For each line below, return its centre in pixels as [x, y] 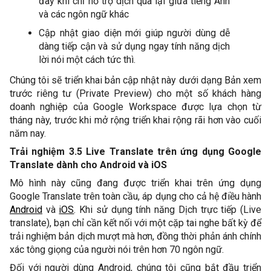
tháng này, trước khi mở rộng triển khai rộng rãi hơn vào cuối [135, 120]
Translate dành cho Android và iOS [90, 165]
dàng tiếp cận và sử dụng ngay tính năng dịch [134, 46]
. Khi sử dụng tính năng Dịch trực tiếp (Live [168, 210]
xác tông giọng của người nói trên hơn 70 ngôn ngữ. [118, 250]
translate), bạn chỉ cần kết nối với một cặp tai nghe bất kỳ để [135, 223]
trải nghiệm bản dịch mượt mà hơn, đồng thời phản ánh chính [135, 236]
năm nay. [29, 133]
